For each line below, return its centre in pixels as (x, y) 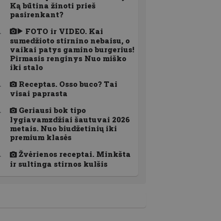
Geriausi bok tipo (51, 110)
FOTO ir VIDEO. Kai (63, 31)
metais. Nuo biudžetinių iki (63, 129)
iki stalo (26, 67)
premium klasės (41, 137)
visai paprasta (39, 93)
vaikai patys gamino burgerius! (72, 49)
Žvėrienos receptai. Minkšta (74, 154)
